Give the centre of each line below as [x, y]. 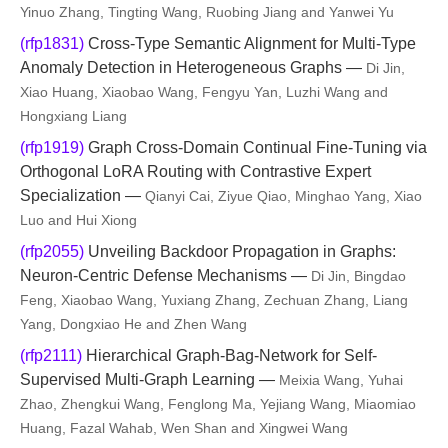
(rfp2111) [51, 355]
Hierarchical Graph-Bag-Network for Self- [229, 355]
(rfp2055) [52, 251]
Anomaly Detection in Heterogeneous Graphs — [193, 67]
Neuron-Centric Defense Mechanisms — [165, 275]
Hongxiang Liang [73, 116]
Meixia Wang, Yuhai [341, 380]
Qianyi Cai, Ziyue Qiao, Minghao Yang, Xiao [283, 196]
